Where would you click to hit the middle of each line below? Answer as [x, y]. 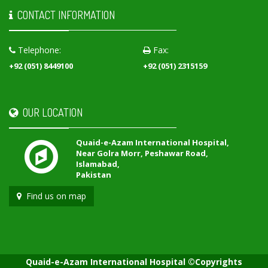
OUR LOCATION [50, 112]
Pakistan [94, 175]
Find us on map [54, 196]
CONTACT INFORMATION [64, 15]
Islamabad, [98, 164]
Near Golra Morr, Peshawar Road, [142, 153]
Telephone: [38, 50]
